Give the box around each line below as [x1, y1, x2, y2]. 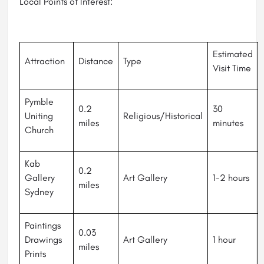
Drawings [25, 234, 62, 246]
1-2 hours [213, 172, 249, 184]
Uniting [25, 110, 53, 122]
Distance [78, 55, 113, 67]
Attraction [25, 55, 65, 67]
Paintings [25, 220, 61, 232]
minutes [213, 117, 243, 129]
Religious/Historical [123, 110, 203, 122]
